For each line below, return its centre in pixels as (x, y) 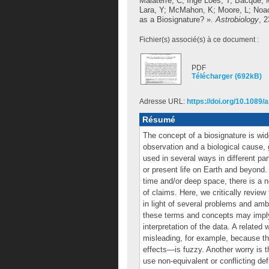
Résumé (159, 119)
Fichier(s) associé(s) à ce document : (199, 40)
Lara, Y (152, 10)
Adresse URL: (163, 101)
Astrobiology (237, 20)
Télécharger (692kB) (227, 76)
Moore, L (233, 10)
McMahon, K (191, 10)
